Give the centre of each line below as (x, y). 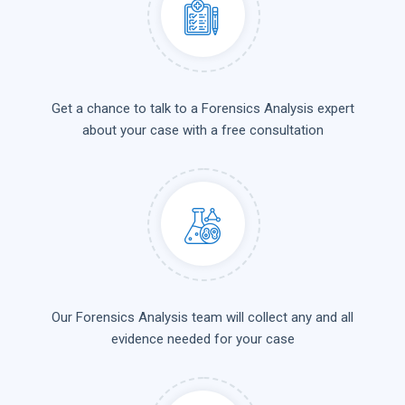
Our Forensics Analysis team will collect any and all (202, 317)
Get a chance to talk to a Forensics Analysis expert (202, 108)
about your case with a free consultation (202, 130)
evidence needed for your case (202, 339)
